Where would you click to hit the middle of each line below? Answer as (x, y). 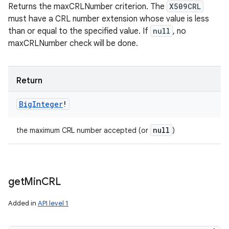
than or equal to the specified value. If (79, 31)
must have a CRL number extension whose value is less (109, 19)
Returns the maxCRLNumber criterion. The (87, 7)
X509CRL (185, 6)
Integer (48, 104)
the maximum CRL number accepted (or (83, 130)
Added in (23, 203)
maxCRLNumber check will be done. (73, 43)
